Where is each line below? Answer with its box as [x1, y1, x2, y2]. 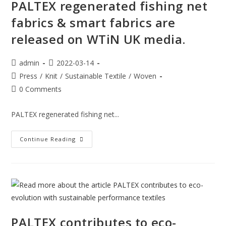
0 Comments [19, 84, 62, 94]
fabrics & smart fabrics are [11, 14, 176, 31]
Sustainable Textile [65, 71, 127, 81]
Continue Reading [20, 135, 76, 143]
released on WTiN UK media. [11, 31, 186, 47]
